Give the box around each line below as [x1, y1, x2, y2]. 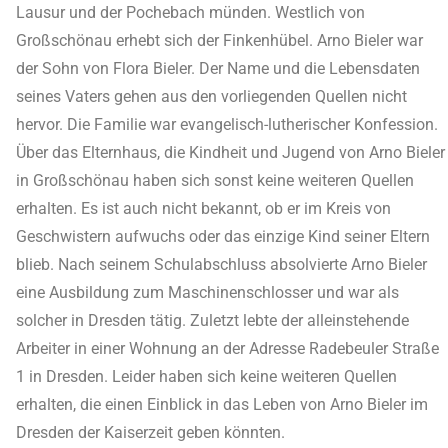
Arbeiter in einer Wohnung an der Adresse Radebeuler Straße [16, 339, 439, 358]
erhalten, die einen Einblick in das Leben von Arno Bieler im [16, 395, 428, 414]
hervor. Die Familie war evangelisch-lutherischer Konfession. [16, 115, 438, 134]
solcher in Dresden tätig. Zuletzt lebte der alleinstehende [16, 311, 409, 330]
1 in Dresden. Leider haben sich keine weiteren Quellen [16, 367, 397, 386]
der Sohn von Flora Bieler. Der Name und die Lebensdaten [16, 59, 420, 78]
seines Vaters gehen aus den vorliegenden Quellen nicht [16, 87, 407, 106]
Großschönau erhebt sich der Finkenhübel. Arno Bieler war [16, 31, 423, 50]
